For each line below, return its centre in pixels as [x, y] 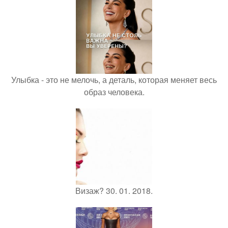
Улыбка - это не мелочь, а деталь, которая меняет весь [114, 80]
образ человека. [114, 92]
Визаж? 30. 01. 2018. [114, 191]
